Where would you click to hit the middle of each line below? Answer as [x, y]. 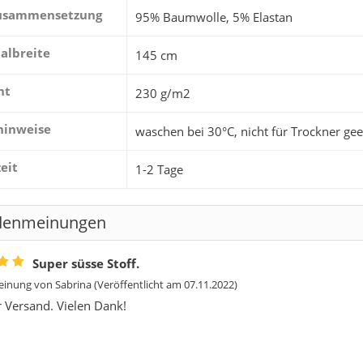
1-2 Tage [159, 169]
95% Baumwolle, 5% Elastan [214, 17]
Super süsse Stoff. [86, 263]
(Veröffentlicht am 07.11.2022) [164, 284]
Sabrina [73, 284]
